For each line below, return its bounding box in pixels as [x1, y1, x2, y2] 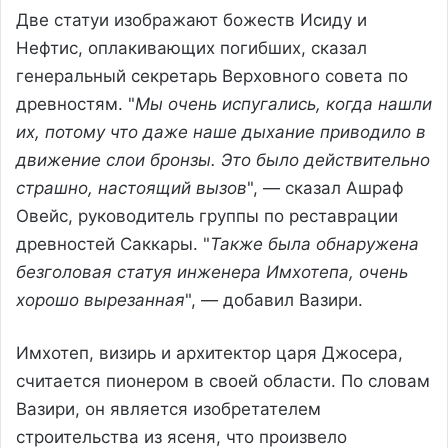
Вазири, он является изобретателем [16, 398, 321, 419]
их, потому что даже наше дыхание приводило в [16, 121, 426, 142]
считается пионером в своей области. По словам [16, 370, 430, 391]
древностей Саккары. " [16, 233, 210, 254]
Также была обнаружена [210, 233, 419, 254]
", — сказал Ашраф [247, 177, 404, 198]
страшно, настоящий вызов [16, 177, 247, 198]
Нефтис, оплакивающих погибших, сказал [16, 37, 367, 58]
